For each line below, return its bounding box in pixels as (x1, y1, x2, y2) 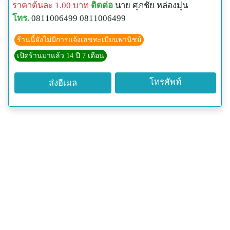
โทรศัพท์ (149, 77, 182, 87)
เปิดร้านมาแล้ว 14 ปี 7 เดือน (17, 51, 104, 60)
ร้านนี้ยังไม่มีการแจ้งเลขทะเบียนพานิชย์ (17, 35, 141, 44)
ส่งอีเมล (48, 78, 77, 88)
